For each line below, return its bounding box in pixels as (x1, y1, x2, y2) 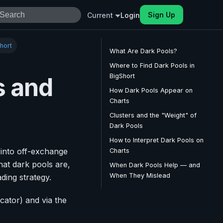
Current (87, 10, 113, 19)
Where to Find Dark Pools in (110, 62, 195, 69)
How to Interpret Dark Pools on (110, 136, 204, 144)
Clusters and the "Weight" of (110, 111, 197, 119)
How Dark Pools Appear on (110, 87, 193, 94)
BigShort (110, 72, 135, 80)
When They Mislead (110, 172, 170, 179)
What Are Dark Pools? (110, 47, 177, 55)
